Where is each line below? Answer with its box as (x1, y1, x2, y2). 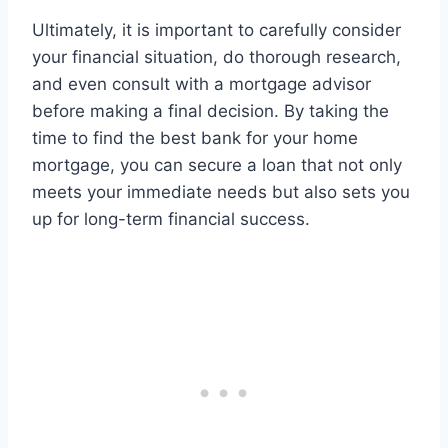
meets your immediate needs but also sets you (32, 182, 410, 203)
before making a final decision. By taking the (32, 101, 389, 122)
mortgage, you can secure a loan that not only (32, 155, 402, 176)
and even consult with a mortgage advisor (32, 74, 371, 95)
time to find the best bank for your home (32, 128, 358, 149)
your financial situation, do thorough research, (32, 47, 401, 68)
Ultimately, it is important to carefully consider (32, 20, 401, 41)
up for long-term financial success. (32, 209, 310, 230)
